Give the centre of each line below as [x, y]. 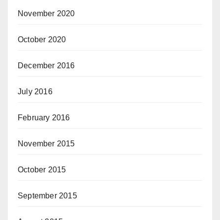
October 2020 [42, 40]
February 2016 [44, 118]
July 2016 [35, 92]
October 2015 [42, 170]
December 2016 [46, 66]
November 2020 [46, 14]
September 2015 [47, 196]
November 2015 [46, 144]
